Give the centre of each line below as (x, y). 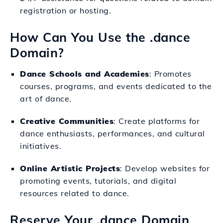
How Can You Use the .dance (100, 37)
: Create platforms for (157, 121)
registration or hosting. (65, 10)
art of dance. (46, 99)
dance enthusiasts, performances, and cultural (112, 133)
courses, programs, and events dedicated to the (116, 86)
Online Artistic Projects (70, 168)
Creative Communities (67, 121)
